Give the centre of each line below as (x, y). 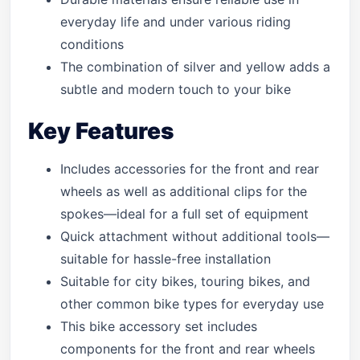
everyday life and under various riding (176, 22)
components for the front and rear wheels (188, 349)
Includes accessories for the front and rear (190, 169)
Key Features (101, 131)
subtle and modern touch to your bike (176, 89)
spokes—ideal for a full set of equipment (184, 214)
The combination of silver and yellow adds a (195, 67)
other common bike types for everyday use (192, 304)
